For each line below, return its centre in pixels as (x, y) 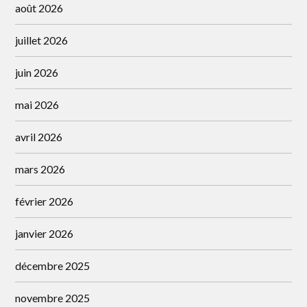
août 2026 (39, 8)
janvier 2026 (45, 233)
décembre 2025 (53, 266)
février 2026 (45, 201)
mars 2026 (40, 169)
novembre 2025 (53, 298)
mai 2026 (37, 105)
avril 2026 (39, 137)
